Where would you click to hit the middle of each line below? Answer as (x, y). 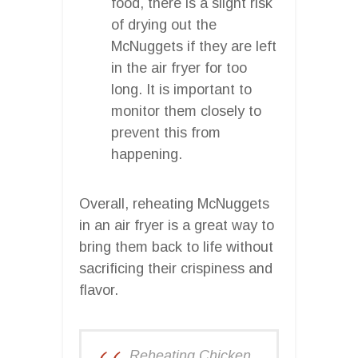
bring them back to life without (176, 247)
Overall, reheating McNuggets (174, 203)
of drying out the (164, 24)
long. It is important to (181, 89)
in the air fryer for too (179, 68)
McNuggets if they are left (194, 46)
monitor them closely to (186, 111)
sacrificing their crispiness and (176, 268)
